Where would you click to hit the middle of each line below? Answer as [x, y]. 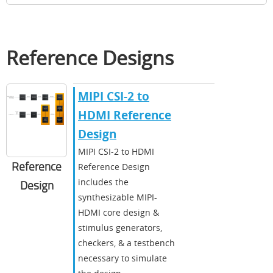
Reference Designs [90, 57]
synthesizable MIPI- [118, 197]
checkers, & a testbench [126, 243]
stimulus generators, [120, 227]
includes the [103, 182]
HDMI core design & [119, 212]
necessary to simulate [122, 258]
